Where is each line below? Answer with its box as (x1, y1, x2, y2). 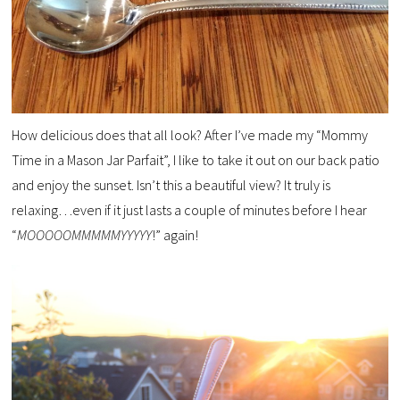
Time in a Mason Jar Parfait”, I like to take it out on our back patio (12, 150, 380, 169)
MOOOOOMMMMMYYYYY (17, 225, 153, 244)
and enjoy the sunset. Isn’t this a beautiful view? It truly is (12, 175, 331, 194)
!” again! (152, 225, 199, 244)
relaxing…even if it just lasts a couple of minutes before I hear (12, 200, 368, 219)
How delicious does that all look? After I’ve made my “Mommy (12, 125, 369, 144)
